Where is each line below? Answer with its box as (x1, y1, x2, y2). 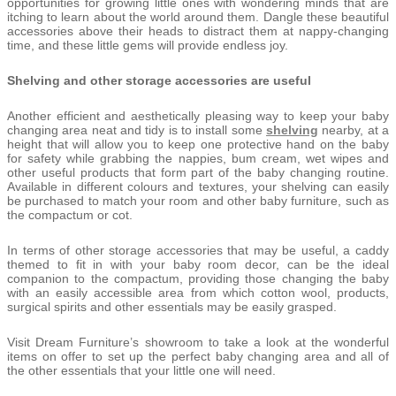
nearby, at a (318, 122, 389, 137)
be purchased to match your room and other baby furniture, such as (7, 193, 389, 208)
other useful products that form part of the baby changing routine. (7, 164, 389, 179)
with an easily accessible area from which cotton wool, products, (7, 285, 389, 300)
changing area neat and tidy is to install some (7, 122, 266, 137)
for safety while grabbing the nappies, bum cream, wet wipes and (7, 150, 389, 165)
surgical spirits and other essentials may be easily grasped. (7, 299, 337, 314)
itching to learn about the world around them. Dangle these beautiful (7, 9, 389, 24)
